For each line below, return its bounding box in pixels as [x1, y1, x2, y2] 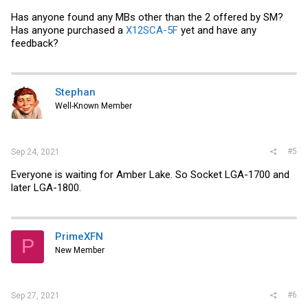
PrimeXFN [55, 230, 103, 243]
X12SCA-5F [126, 24, 178, 36]
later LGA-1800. [11, 181, 81, 194]
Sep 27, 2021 [11, 291, 60, 300]
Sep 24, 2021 [11, 146, 60, 157]
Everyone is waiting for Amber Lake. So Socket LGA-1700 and [11, 168, 289, 181]
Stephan [55, 86, 96, 98]
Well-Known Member [55, 101, 132, 111]
